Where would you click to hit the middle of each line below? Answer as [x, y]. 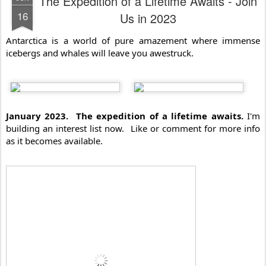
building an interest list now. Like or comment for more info [133, 129]
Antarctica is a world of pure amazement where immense [133, 40]
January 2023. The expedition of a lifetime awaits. [125, 116]
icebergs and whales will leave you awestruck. [100, 53]
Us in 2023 [148, 18]
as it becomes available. [54, 141]
